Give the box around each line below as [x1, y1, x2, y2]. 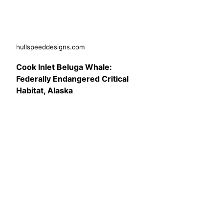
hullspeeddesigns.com [16, 43, 85, 51]
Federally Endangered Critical [16, 74, 129, 84]
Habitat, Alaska [16, 86, 73, 96]
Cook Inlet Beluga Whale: [16, 62, 112, 72]
